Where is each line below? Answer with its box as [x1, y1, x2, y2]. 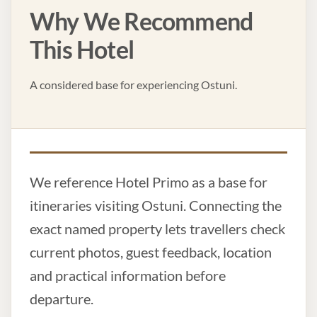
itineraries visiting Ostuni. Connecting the [30, 197, 282, 214]
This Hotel [30, 35, 134, 64]
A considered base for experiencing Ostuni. [30, 78, 237, 92]
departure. [30, 290, 93, 308]
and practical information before [30, 267, 226, 284]
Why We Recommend [30, 7, 253, 36]
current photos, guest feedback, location [30, 243, 272, 261]
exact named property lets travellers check [30, 220, 285, 238]
